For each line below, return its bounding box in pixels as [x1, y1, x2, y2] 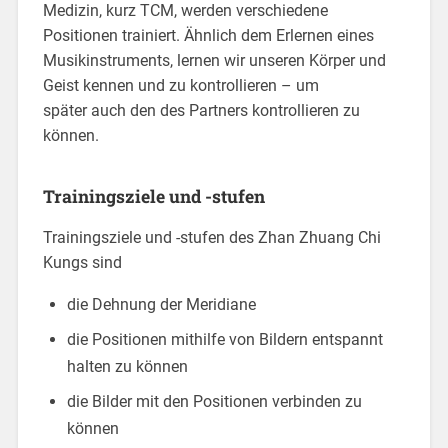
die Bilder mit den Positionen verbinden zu [66, 391, 362, 411]
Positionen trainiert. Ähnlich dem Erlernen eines [42, 25, 374, 45]
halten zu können [66, 356, 188, 376]
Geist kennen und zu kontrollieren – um [42, 75, 319, 95]
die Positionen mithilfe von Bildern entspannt [66, 329, 383, 349]
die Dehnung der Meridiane [66, 294, 256, 314]
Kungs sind [42, 252, 122, 272]
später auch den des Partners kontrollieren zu [42, 100, 360, 120]
